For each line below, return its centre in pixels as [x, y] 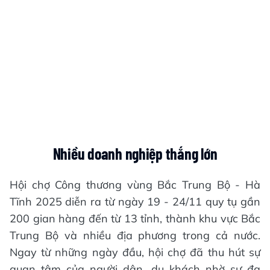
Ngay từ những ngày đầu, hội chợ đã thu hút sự [135, 252]
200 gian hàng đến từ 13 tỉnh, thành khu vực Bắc [135, 218]
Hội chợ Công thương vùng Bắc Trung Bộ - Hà [135, 185]
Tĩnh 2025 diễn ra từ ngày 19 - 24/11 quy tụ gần [135, 202]
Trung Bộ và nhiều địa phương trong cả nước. [135, 235]
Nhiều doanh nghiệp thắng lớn [135, 153]
